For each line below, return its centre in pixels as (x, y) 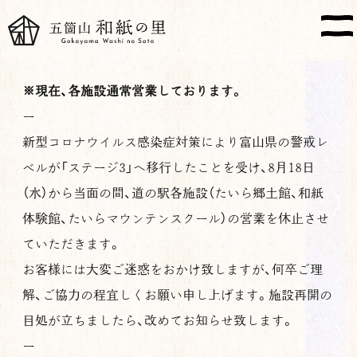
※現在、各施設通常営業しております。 (133, 91)
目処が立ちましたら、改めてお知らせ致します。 (158, 321)
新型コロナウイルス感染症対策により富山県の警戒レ (175, 142)
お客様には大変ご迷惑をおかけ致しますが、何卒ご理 (173, 270)
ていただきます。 (72, 244)
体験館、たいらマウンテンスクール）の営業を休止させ (176, 219)
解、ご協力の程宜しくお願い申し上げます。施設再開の (177, 295)
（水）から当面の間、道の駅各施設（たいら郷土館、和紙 (173, 193)
